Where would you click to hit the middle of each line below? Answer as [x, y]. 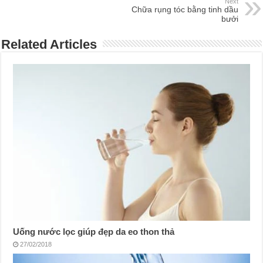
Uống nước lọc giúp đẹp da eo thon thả [94, 232]
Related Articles [49, 45]
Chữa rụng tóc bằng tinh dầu [185, 10]
